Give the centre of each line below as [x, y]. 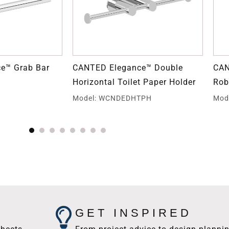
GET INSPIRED [134, 213]
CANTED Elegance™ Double [128, 67]
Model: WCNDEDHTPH [112, 98]
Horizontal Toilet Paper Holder [134, 82]
